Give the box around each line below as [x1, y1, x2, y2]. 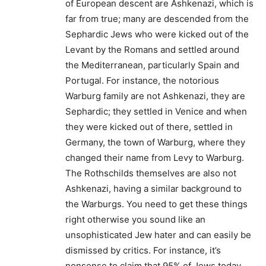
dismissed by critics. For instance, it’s [65, 244, 221, 256]
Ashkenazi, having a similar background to [65, 182, 242, 194]
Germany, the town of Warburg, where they [65, 136, 245, 148]
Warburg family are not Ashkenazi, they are [65, 90, 245, 102]
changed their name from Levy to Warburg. [65, 151, 244, 163]
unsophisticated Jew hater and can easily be [65, 229, 251, 240]
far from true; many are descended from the [65, 12, 249, 24]
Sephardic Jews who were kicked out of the [65, 28, 249, 40]
